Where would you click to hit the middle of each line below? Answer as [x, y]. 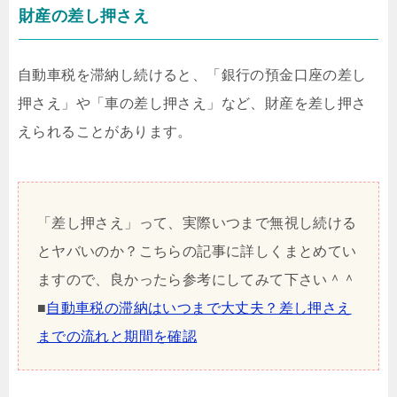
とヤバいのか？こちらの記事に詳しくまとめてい [197, 252]
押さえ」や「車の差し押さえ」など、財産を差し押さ [192, 104]
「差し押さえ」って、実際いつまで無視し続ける [197, 223]
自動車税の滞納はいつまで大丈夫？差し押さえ [199, 308]
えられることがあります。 [105, 132]
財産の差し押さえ [84, 16]
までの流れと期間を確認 [117, 337]
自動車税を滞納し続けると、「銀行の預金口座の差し [192, 75]
